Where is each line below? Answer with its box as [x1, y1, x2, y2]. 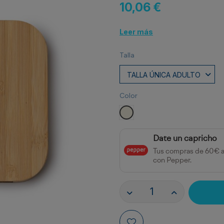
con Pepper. [153, 156, 191, 164]
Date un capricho [153, 134, 217, 143]
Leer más [119, 27, 153, 36]
